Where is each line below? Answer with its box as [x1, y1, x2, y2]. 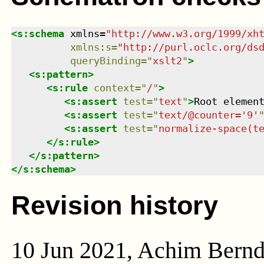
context [93, 81, 135, 94]
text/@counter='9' [158, 108, 259, 121]
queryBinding [70, 54, 141, 67]
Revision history [11, 190, 218, 221]
